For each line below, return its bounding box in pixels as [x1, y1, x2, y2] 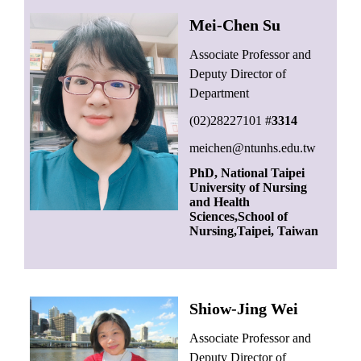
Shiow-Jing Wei [189, 300, 299, 318]
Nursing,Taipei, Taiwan [189, 224, 319, 239]
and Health [189, 195, 251, 210]
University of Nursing [189, 180, 308, 195]
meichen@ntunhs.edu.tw [189, 141, 317, 156]
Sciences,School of [189, 210, 288, 224]
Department [189, 86, 250, 101]
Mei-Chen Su [189, 16, 281, 35]
